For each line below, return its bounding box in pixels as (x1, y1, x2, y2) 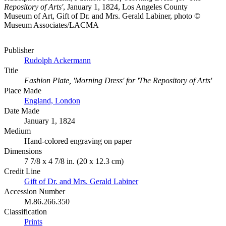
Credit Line (4, 166, 40, 176)
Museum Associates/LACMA (4, 20, 99, 29)
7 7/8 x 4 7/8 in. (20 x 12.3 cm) (24, 156, 124, 165)
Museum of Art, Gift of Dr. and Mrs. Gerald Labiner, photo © (4, 11, 200, 20)
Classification (4, 207, 47, 216)
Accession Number (4, 187, 65, 196)
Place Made (4, 86, 41, 95)
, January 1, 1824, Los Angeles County (63, 2, 188, 11)
